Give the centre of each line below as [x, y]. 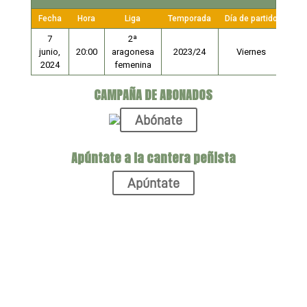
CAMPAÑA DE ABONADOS [153, 95]
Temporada [189, 19]
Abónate [159, 120]
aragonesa [133, 52]
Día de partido [251, 19]
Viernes [251, 52]
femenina [133, 65]
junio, [50, 52]
